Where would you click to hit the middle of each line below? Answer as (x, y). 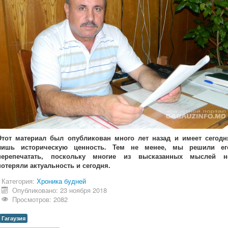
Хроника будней (61, 181)
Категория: (19, 181)
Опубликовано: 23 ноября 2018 (60, 190)
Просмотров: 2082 (40, 199)
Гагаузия (13, 218)
